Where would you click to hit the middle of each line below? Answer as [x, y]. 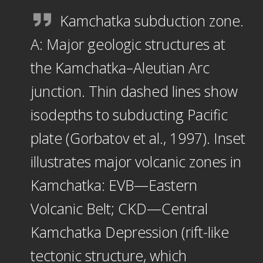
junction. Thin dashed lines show [134, 91]
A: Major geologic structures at [128, 44]
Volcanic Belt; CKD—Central [119, 208]
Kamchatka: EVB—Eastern [114, 185]
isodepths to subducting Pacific [129, 114]
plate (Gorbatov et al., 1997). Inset [138, 138]
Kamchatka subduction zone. [151, 20]
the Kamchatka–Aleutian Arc [120, 67]
